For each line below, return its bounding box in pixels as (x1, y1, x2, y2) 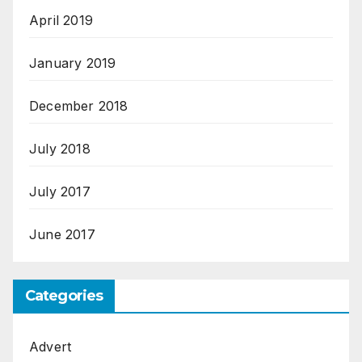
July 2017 (29, 183, 90, 200)
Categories (25, 287, 103, 305)
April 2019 (29, 12, 93, 29)
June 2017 (29, 226, 95, 243)
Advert (29, 339, 72, 356)
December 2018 (29, 98, 128, 115)
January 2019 (29, 55, 116, 72)
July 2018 (29, 141, 90, 158)
